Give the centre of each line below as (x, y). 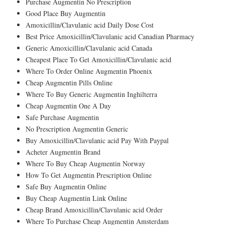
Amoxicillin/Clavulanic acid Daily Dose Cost (90, 25)
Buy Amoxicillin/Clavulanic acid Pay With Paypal (97, 140)
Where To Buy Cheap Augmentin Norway (85, 163)
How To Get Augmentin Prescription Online (89, 175)
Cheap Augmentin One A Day (68, 105)
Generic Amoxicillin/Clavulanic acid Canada (89, 48)
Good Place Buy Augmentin (66, 13)
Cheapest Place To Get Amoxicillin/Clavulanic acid (98, 59)
